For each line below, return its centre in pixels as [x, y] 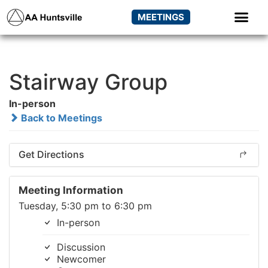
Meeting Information [71, 190]
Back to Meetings [60, 118]
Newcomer [80, 259]
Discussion [80, 247]
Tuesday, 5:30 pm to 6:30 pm [85, 205]
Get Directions [51, 154]
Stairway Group [88, 82]
